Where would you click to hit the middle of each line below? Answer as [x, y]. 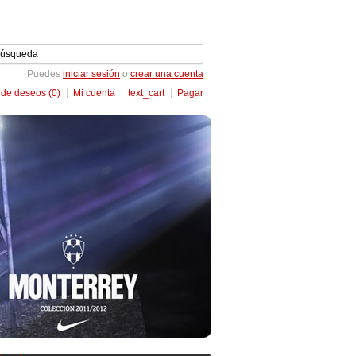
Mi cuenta [94, 93]
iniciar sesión [91, 74]
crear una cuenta [167, 74]
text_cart [146, 93]
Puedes [45, 74]
